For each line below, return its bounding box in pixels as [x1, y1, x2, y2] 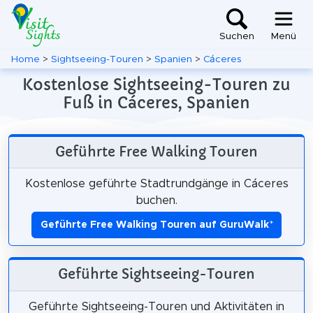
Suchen [219, 31, 254, 42]
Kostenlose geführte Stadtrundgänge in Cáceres [24, 177, 289, 189]
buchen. [136, 194, 177, 206]
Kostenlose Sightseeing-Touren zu [22, 75, 291, 94]
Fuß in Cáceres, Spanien [63, 93, 250, 112]
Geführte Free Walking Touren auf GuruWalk [40, 219, 269, 230]
